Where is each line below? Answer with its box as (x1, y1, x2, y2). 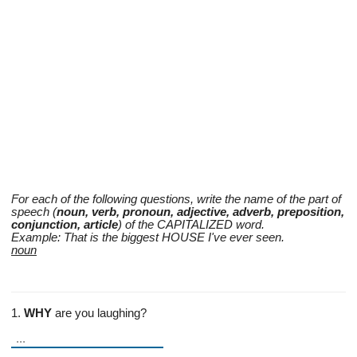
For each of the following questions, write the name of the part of (11, 193, 341, 206)
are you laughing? (52, 307, 147, 320)
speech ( (11, 206, 57, 218)
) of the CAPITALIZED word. (118, 218, 265, 231)
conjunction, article (11, 218, 118, 231)
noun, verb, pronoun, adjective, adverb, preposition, (57, 206, 344, 218)
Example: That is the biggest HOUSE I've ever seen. (11, 231, 284, 244)
